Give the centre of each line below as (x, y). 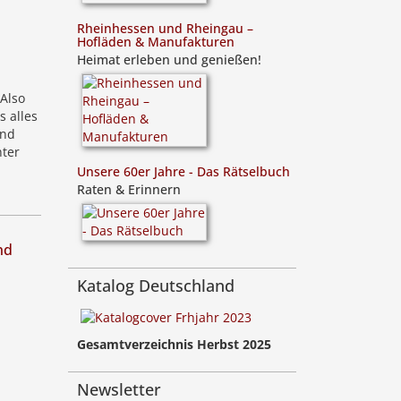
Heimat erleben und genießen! (169, 60)
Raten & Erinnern (129, 189)
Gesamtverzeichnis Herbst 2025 (174, 345)
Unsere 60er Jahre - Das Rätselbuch (183, 171)
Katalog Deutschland (156, 286)
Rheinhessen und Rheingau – (165, 28)
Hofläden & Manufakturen (156, 42)
